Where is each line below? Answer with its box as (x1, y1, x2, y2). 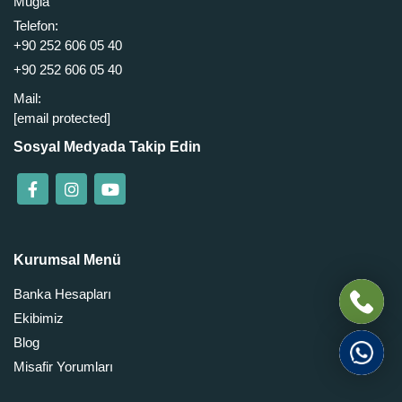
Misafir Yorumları (13, 359, 113, 375)
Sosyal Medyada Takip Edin (13, 139, 201, 155)
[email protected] (13, 110, 110, 127)
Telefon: (13, 18, 58, 34)
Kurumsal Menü (13, 252, 121, 268)
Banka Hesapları (13, 286, 111, 302)
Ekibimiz (13, 310, 64, 327)
